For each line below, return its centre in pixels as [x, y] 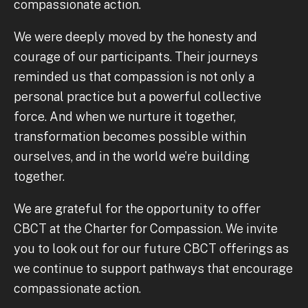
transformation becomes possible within [130, 137]
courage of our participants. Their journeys [136, 57]
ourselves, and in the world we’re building [132, 157]
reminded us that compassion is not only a [134, 77]
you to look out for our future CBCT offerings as [151, 249]
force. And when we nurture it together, [125, 117]
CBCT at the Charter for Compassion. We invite [146, 229]
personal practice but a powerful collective [137, 97]
